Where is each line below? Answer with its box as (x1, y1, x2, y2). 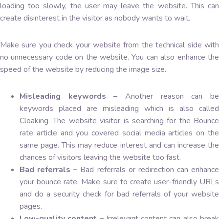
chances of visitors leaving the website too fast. (20, 152, 181, 163)
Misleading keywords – (20, 90, 118, 102)
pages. (20, 200, 42, 212)
